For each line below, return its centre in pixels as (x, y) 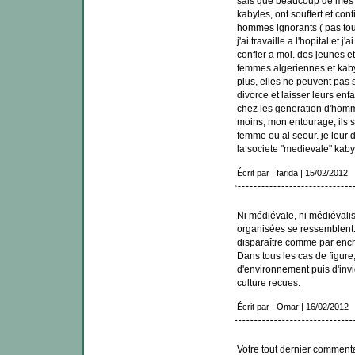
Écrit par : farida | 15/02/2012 (292, 173)
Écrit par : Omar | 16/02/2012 (292, 307)
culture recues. (268, 283)
